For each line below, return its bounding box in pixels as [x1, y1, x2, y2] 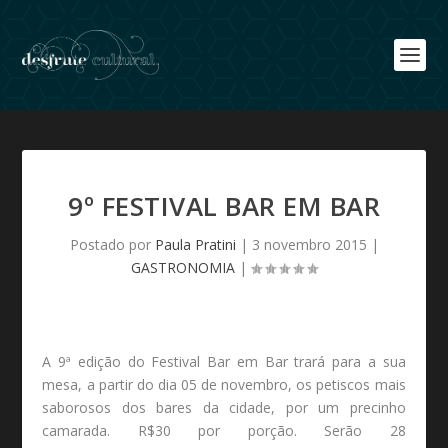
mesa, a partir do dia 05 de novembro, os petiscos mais [42, 375, 406, 394]
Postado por [69, 235, 155, 254]
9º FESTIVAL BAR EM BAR [68, 188, 380, 224]
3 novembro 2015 [251, 235, 367, 254]
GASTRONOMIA [131, 258, 235, 277]
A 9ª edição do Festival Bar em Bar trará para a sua [42, 352, 406, 371]
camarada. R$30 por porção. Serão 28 [42, 421, 406, 440]
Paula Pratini [154, 235, 236, 254]
